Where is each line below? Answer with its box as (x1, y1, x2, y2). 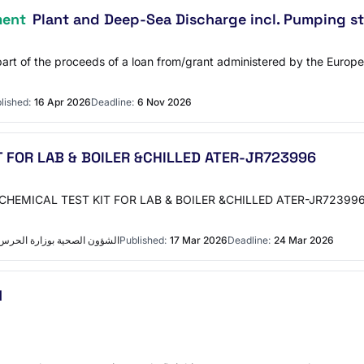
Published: (119, 234, 167, 246)
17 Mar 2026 (170, 234, 227, 246)
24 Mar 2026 (274, 234, 334, 246)
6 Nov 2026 (137, 96, 192, 108)
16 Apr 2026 (34, 96, 91, 108)
